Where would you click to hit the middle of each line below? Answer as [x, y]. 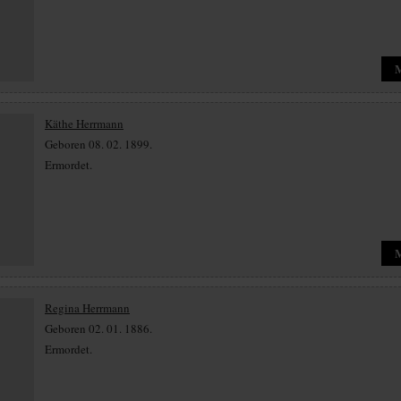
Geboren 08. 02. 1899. [98, 144]
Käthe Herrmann [84, 124]
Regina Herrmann [87, 308]
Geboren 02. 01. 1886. [98, 328]
